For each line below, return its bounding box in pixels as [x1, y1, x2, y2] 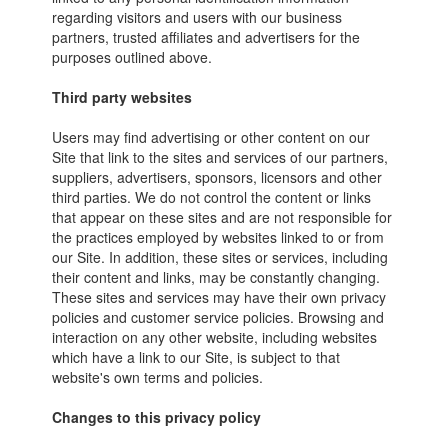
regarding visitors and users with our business [52, 7, 343, 27]
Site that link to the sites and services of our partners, [52, 147, 389, 167]
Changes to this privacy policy [52, 407, 262, 427]
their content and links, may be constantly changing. [52, 267, 381, 287]
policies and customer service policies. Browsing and [52, 307, 385, 327]
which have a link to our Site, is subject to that [52, 347, 341, 367]
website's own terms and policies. [52, 367, 264, 387]
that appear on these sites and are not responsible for [52, 207, 393, 227]
